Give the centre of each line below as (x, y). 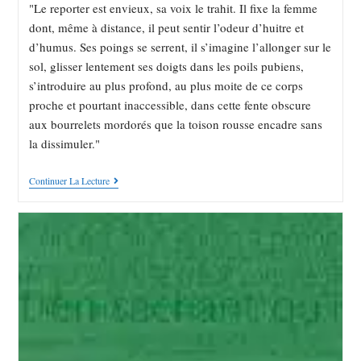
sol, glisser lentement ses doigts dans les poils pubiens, (166, 66)
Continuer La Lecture (69, 181)
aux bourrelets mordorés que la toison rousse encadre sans (175, 124)
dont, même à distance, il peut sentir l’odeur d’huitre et (166, 28)
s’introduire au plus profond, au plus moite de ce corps (166, 86)
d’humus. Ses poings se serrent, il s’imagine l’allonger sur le (180, 47)
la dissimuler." (64, 144)
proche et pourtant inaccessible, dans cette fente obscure (170, 105)
